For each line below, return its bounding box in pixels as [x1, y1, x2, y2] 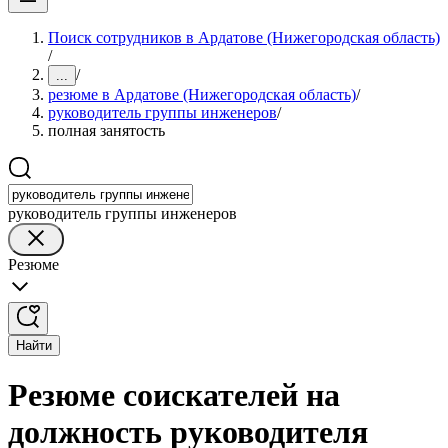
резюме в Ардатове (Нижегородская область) [48, 86, 356, 103]
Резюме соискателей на [8, 377, 340, 414]
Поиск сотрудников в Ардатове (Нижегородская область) [48, 29, 440, 46]
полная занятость [48, 122, 165, 139]
